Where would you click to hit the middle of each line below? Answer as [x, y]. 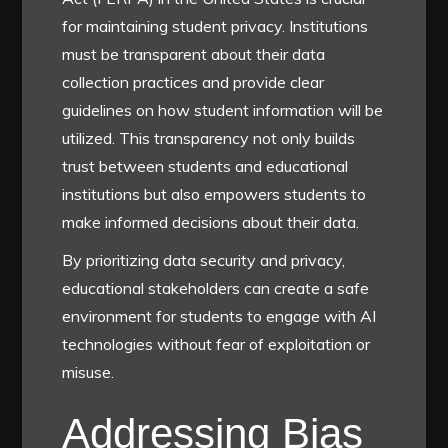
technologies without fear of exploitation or [216, 343]
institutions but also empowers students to [214, 193]
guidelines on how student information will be [223, 109]
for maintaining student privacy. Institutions [215, 25]
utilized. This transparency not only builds [209, 137]
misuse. [88, 371]
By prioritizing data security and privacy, [204, 259]
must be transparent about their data [194, 53]
